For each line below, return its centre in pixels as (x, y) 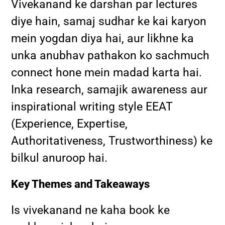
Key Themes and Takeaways (81, 184)
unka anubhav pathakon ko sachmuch (110, 55)
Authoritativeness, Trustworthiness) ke (112, 141)
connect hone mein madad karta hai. (107, 72)
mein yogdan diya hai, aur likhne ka (103, 38)
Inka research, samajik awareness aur (109, 89)
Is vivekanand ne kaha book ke (91, 210)
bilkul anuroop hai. (60, 158)
